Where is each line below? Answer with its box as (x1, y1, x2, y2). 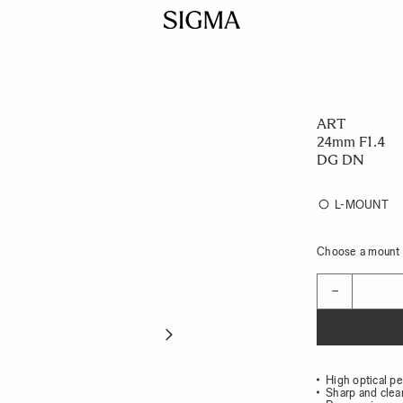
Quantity (316, 273, 373, 290)
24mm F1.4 (317, 133, 385, 150)
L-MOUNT (335, 198, 389, 211)
